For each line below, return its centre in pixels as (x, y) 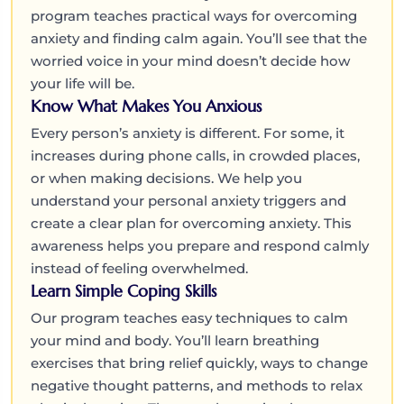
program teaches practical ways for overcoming (194, 15)
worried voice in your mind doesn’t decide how (190, 60)
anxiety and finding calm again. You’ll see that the (199, 38)
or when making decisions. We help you (166, 178)
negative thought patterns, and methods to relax (197, 385)
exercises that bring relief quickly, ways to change (199, 363)
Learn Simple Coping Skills (124, 290)
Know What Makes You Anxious (146, 106)
